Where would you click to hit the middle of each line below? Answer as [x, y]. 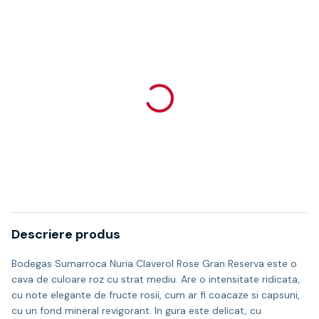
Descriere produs [66, 234]
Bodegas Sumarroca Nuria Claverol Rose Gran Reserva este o [154, 263]
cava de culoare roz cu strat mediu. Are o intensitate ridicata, [156, 279]
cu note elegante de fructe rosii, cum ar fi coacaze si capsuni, [156, 295]
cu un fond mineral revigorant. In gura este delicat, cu [136, 310]
